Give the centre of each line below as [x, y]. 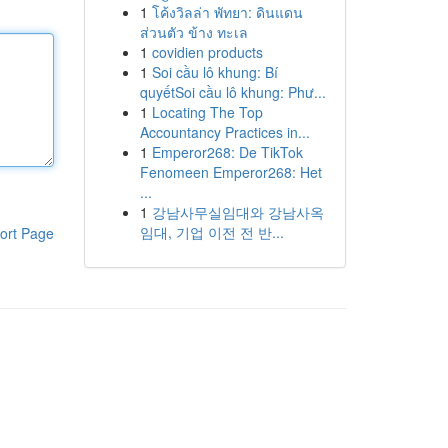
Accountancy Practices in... [224, 132]
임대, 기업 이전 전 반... [211, 232]
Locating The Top [207, 112]
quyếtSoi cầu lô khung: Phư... [232, 92]
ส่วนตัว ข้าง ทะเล [193, 32]
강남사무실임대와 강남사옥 [237, 212]
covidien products [207, 52]
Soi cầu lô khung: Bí [214, 72]
